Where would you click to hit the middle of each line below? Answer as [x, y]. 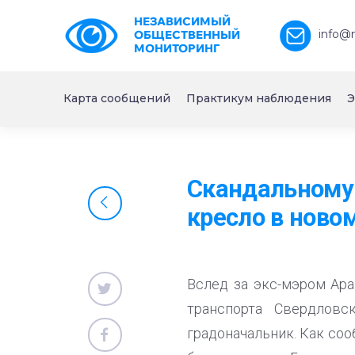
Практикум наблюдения [259, 98]
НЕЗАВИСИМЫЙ [182, 21]
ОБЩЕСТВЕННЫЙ [187, 35]
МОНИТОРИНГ [176, 48]
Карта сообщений [117, 98]
